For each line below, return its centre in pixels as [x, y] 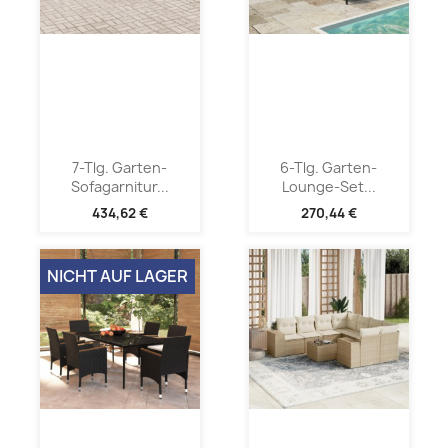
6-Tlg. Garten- [328, 168]
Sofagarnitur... [119, 187]
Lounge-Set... [328, 187]
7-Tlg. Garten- [119, 168]
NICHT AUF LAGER [117, 275]
